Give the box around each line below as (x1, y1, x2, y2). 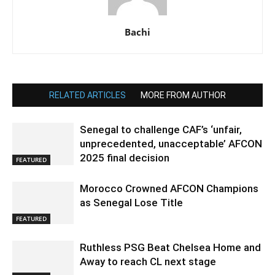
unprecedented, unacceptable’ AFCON (80, 137, 262, 150)
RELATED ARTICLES (49, 90, 126, 100)
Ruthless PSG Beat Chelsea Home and (80, 241, 261, 254)
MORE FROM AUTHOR (141, 90, 226, 100)
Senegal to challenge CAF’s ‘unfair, (80, 123, 242, 136)
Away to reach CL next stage (80, 255, 216, 268)
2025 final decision (80, 151, 169, 164)
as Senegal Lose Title (80, 196, 183, 209)
